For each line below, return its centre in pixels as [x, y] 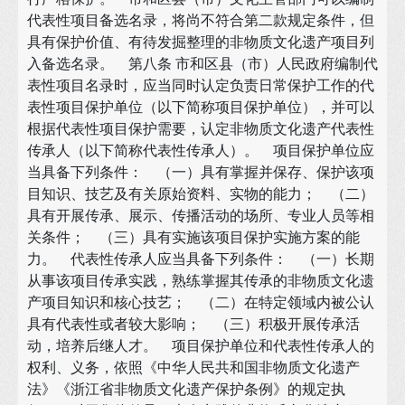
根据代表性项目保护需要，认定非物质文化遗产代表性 [201, 128]
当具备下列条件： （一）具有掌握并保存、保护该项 [201, 172]
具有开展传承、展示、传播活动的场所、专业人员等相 [201, 215]
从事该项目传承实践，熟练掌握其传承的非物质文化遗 [201, 280]
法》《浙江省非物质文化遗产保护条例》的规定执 [186, 389]
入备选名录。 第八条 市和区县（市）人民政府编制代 [202, 63]
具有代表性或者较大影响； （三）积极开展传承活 [193, 324]
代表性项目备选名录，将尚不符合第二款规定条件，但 [201, 20]
